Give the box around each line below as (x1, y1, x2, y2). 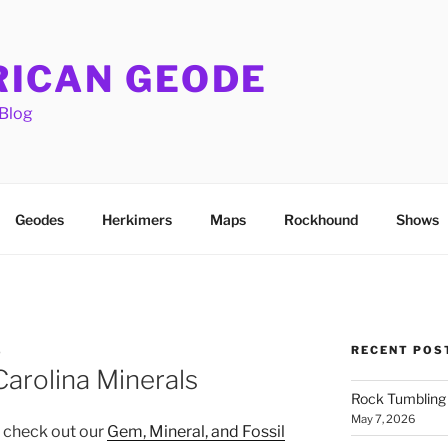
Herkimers (101, 210, 172, 228)
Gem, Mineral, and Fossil (107, 422, 285, 442)
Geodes (14, 210, 64, 228)
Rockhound (283, 210, 358, 228)
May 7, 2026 (350, 412, 415, 426)
